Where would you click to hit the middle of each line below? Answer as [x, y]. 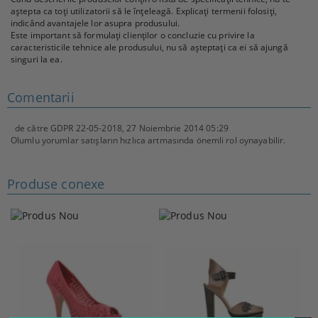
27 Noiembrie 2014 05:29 [177, 128]
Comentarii [41, 97]
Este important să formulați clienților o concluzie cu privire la [133, 35]
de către [33, 128]
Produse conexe [56, 184]
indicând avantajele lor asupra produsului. [95, 23]
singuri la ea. [37, 59]
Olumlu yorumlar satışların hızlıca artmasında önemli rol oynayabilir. [148, 140]
